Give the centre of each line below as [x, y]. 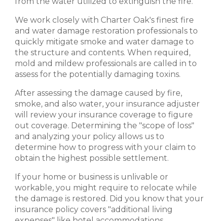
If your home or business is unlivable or [92, 177]
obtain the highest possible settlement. [92, 158]
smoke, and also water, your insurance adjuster [107, 104]
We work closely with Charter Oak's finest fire [104, 20]
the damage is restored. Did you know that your [109, 199]
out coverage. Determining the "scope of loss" [105, 126]
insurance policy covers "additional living [94, 210]
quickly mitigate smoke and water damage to [104, 42]
